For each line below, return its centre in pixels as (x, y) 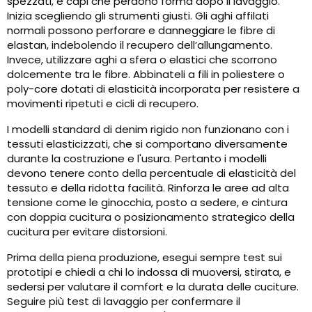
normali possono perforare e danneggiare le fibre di (141, 31)
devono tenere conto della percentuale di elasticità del (151, 173)
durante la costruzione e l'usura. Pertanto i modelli (137, 159)
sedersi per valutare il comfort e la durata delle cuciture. (153, 287)
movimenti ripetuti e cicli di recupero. (103, 104)
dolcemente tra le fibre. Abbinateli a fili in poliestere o (146, 75)
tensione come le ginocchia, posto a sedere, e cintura (147, 203)
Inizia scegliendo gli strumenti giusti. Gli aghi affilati (138, 16)
